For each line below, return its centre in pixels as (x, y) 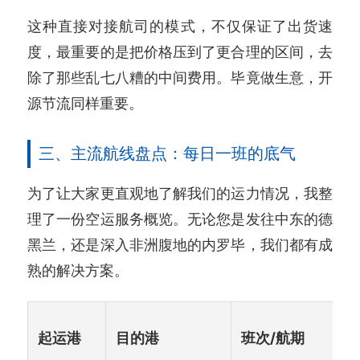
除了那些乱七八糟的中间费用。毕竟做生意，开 (180, 77)
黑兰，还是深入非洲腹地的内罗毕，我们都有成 (180, 244)
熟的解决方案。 (78, 270)
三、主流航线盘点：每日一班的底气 (167, 153)
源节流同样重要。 (85, 102)
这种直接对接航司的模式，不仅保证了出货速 (180, 25)
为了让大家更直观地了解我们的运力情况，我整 (180, 192)
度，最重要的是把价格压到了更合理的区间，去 (180, 51)
